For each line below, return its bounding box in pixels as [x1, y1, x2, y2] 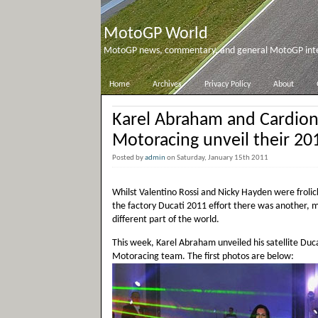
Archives [153, 80, 182, 89]
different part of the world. [112, 214, 219, 225]
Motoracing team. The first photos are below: [112, 251, 294, 262]
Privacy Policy [204, 80, 251, 89]
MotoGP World [104, 26, 208, 43]
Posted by [112, 154, 145, 162]
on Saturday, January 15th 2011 [165, 154, 273, 162]
